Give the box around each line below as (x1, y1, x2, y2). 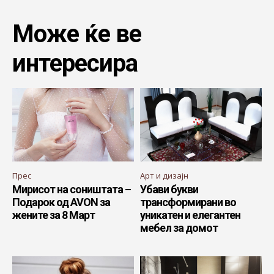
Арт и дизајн (140, 169, 188, 181)
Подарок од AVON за (12, 195, 110, 209)
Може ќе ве (12, 20, 141, 49)
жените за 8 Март (12, 208, 95, 221)
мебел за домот (140, 221, 218, 234)
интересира (12, 49, 138, 78)
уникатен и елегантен (140, 208, 240, 221)
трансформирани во (140, 195, 236, 209)
